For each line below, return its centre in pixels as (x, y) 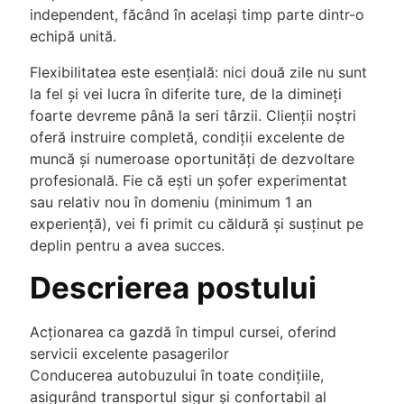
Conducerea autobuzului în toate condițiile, (177, 375)
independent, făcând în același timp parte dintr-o (197, 14)
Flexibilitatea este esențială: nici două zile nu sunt (198, 72)
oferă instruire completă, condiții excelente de (187, 137)
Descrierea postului (173, 288)
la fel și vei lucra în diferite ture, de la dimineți (186, 94)
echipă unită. (73, 36)
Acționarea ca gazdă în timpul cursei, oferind (183, 331)
